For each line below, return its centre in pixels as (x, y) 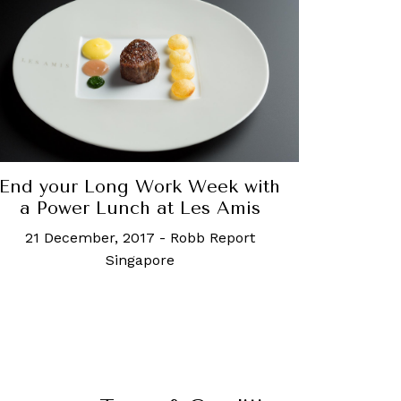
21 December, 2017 (90, 238)
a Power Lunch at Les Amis (140, 209)
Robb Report (212, 238)
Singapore (140, 260)
